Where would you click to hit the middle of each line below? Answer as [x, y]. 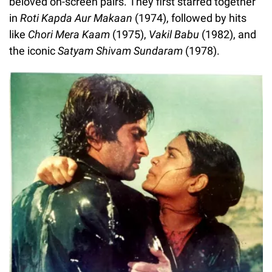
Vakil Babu [174, 34]
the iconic [33, 50]
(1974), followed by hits [189, 18]
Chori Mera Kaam [69, 34]
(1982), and [228, 34]
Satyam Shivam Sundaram [120, 50]
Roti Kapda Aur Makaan [76, 18]
